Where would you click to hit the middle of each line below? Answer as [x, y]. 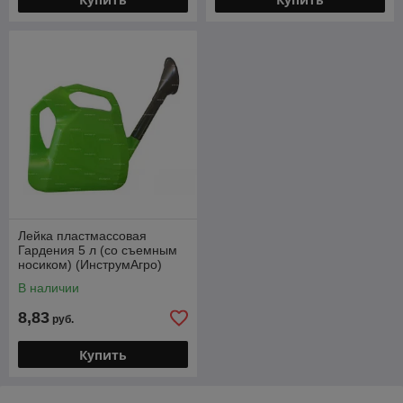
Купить [103, 354]
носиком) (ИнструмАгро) [90, 264]
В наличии [49, 288]
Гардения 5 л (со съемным [98, 250]
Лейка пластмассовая [82, 236]
